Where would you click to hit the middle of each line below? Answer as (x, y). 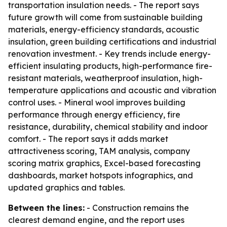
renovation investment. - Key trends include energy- (109, 54)
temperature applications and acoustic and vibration (112, 90)
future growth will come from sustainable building (105, 17)
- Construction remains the (137, 208)
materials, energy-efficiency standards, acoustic (104, 29)
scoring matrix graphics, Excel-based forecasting (104, 163)
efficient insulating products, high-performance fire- (110, 66)
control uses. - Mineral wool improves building (97, 102)
